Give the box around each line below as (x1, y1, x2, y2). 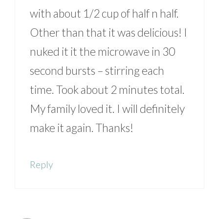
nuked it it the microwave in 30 (30, 44, 175, 59)
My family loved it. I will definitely (30, 102, 185, 116)
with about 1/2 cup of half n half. (30, 6, 179, 21)
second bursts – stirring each (30, 64, 164, 78)
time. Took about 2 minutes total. (30, 83, 185, 97)
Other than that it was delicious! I (30, 25, 187, 40)
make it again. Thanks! (30, 121, 133, 135)
